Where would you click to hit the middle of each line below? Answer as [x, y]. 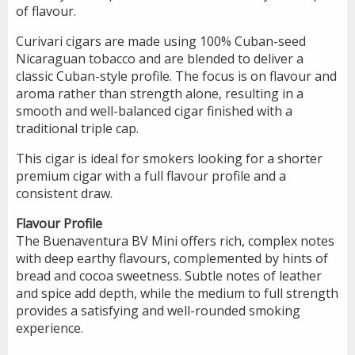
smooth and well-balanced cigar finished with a [154, 111]
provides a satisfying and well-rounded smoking [158, 310]
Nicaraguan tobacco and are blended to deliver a [160, 58]
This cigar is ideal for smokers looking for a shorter [169, 158]
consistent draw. [64, 193]
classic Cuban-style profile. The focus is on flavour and [176, 76]
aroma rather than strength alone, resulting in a [160, 93]
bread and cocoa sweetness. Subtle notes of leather [169, 275]
